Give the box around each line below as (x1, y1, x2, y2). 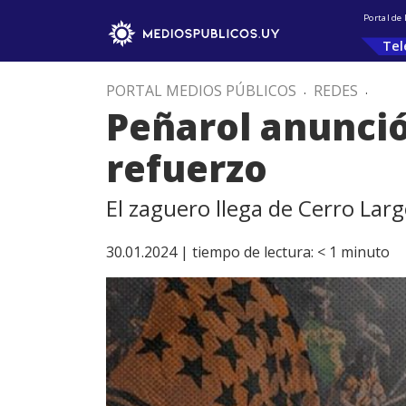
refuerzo (106, 143, 267, 193)
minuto (341, 242, 390, 262)
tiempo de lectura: (192, 242, 314, 262)
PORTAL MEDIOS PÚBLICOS (106, 81, 296, 101)
